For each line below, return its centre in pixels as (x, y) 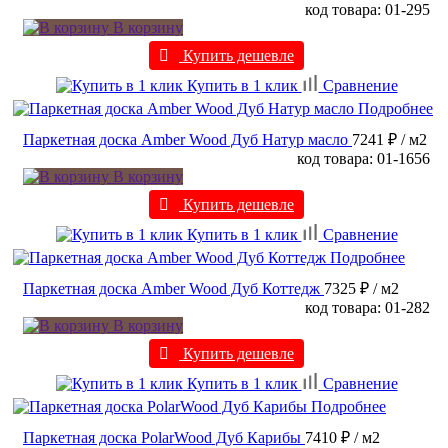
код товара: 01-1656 (363, 159)
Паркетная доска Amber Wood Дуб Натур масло (185, 140)
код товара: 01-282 (367, 308)
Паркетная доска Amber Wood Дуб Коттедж (171, 289)
